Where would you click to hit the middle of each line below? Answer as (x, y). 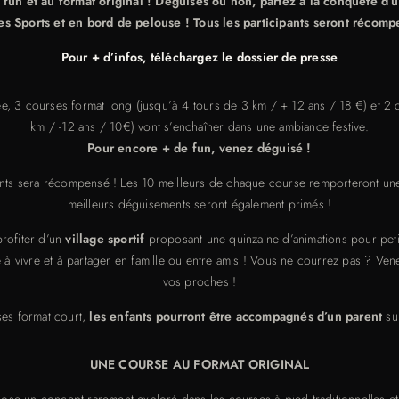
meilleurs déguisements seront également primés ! (199, 204)
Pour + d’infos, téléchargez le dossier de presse (199, 57)
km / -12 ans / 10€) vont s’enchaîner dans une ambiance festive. (199, 126)
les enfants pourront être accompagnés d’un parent (236, 316)
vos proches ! (199, 281)
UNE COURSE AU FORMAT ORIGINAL (199, 364)
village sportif (105, 238)
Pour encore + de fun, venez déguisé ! (199, 147)
